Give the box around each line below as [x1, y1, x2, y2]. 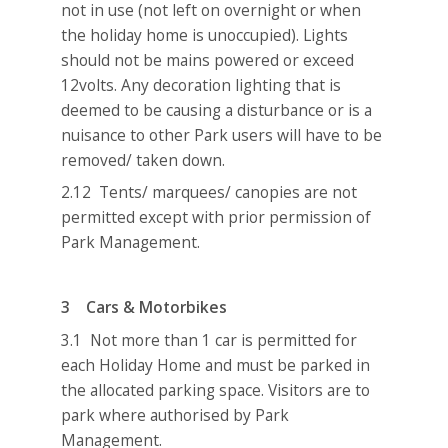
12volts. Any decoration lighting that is [61, 73, 342, 96]
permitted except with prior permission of [61, 206, 372, 229]
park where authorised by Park [61, 403, 290, 426]
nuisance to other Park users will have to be [61, 123, 383, 146]
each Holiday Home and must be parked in [61, 353, 371, 376]
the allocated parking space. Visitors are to [61, 378, 371, 401]
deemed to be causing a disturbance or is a [61, 98, 373, 121]
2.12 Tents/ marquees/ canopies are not [61, 181, 358, 204]
